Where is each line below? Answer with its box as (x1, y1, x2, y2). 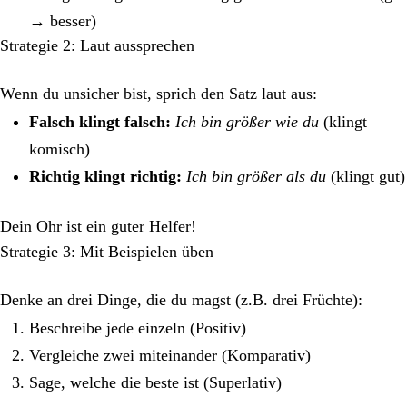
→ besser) (29, 11, 96, 30)
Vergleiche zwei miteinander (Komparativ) (29, 345, 311, 364)
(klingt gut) (326, 166, 405, 185)
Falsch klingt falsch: (29, 112, 171, 131)
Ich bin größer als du (186, 166, 326, 185)
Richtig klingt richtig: (29, 166, 182, 185)
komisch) (29, 139, 90, 158)
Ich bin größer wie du (175, 112, 319, 131)
